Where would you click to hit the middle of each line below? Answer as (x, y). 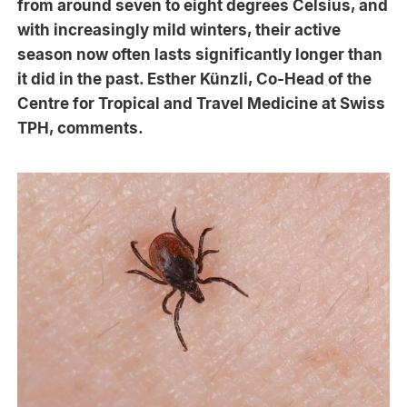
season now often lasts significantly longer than (200, 54)
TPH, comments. (81, 128)
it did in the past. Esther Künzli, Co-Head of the (195, 79)
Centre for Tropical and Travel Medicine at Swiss (202, 103)
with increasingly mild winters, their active (179, 30)
